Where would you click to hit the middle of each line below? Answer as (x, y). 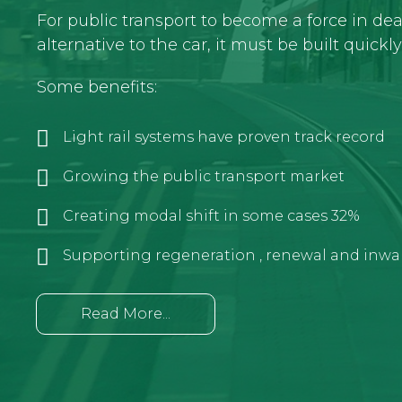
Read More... (126, 314)
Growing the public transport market (204, 177)
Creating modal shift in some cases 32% (211, 216)
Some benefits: (97, 87)
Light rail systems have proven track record (224, 137)
